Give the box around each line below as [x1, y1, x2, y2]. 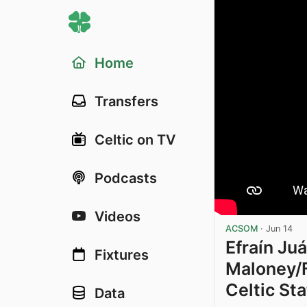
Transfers [95, 93, 158, 110]
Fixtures [95, 247, 149, 263]
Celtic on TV [95, 132, 175, 148]
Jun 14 [266, 223, 293, 234]
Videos [95, 208, 140, 225]
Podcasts [95, 170, 157, 186]
